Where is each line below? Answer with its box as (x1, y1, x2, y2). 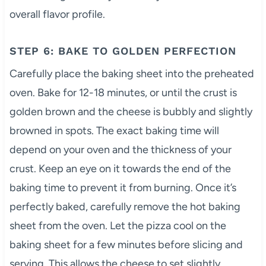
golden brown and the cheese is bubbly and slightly (9, 105, 252, 119)
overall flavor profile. (9, 8, 105, 21)
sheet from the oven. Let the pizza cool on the (9, 219, 226, 233)
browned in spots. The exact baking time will (9, 124, 219, 138)
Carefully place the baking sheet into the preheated (9, 67, 254, 81)
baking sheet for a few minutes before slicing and (9, 238, 243, 252)
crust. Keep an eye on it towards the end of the (9, 162, 231, 176)
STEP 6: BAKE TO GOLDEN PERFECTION (9, 45, 236, 58)
